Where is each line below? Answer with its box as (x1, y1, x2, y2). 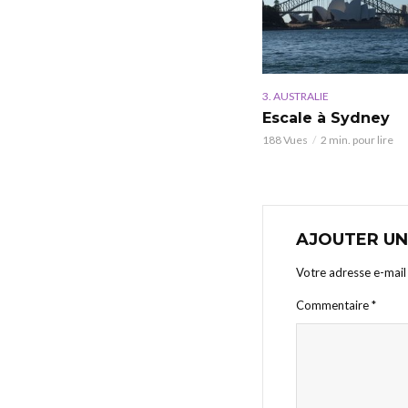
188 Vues (262, 133, 308, 148)
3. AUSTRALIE (262, 89, 329, 104)
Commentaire (296, 298, 372, 313)
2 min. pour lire (321, 133, 393, 148)
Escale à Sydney (262, 109, 390, 127)
